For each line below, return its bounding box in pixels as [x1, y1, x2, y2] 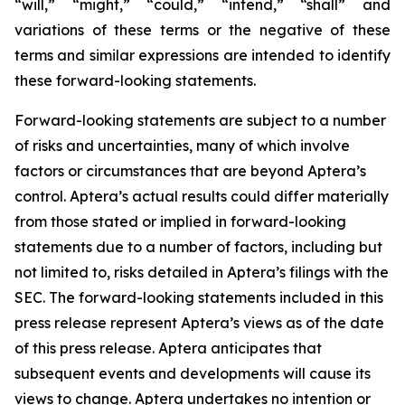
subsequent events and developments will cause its [14, 364, 371, 382]
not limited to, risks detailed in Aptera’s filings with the [14, 263, 389, 281]
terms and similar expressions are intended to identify [14, 46, 391, 64]
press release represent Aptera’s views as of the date [14, 314, 384, 332]
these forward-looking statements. [14, 71, 256, 89]
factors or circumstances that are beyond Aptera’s [14, 162, 366, 180]
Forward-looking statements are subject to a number [14, 111, 386, 129]
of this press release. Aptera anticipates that [14, 339, 322, 357]
